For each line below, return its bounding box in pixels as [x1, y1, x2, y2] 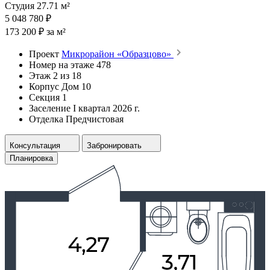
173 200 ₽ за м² [5, 26, 66, 37]
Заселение [29, 102, 71, 113]
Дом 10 [61, 81, 91, 92]
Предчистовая [66, 113, 124, 124]
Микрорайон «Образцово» [61, 48, 174, 59]
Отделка [29, 113, 63, 124]
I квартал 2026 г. [73, 102, 140, 113]
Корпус [29, 81, 59, 92]
